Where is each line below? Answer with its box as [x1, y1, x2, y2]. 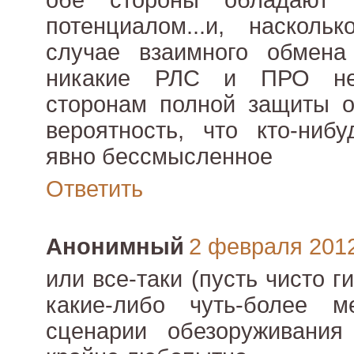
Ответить [46, 176, 143, 202]
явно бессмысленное [46, 144, 273, 170]
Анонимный [46, 234, 184, 260]
